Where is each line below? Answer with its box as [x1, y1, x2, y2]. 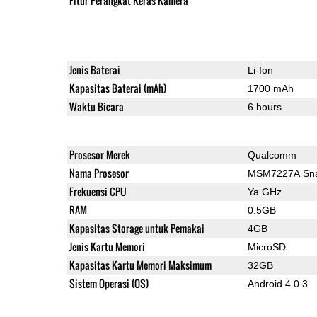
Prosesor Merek [69, 146, 130, 162]
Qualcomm [247, 149, 296, 161]
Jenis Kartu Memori [69, 238, 145, 254]
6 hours [247, 100, 282, 113]
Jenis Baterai [69, 62, 120, 77]
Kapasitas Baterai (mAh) [69, 80, 166, 96]
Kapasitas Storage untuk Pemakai [69, 220, 204, 236]
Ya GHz [247, 185, 282, 197]
